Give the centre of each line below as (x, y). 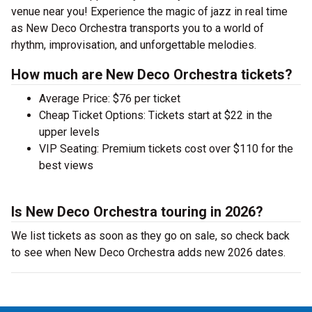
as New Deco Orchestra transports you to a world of (138, 28)
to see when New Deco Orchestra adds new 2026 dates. (148, 252)
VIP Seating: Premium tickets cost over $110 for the (166, 149)
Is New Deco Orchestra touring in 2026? (137, 212)
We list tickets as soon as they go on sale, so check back (150, 236)
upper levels (69, 132)
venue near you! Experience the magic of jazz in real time (149, 11)
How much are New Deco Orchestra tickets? (152, 75)
